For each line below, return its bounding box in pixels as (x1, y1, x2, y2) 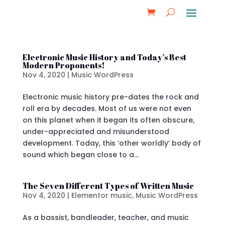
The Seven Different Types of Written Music (22, 180, 194, 191)
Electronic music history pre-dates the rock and (22, 92, 199, 102)
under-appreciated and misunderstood (22, 127, 169, 137)
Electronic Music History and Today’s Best (22, 52, 186, 63)
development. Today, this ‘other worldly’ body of (22, 138, 201, 148)
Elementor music (71, 190, 132, 200)
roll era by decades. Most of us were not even (22, 103, 191, 114)
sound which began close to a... (22, 150, 139, 160)
